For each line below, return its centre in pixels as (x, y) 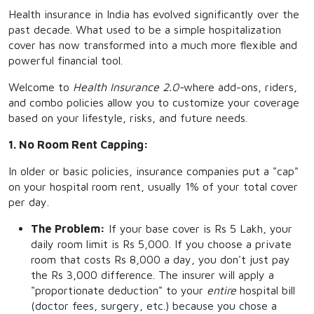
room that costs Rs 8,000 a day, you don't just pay (161, 259)
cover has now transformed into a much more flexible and (153, 45)
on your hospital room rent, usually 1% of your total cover (153, 186)
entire (221, 290)
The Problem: (68, 228)
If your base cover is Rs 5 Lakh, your (199, 228)
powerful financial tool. (66, 60)
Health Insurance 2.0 (126, 87)
